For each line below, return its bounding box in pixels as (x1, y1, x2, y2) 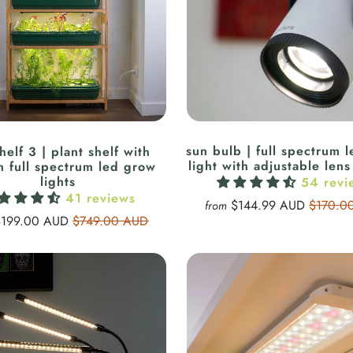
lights (40, 172, 76, 191)
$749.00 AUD (72, 211, 149, 230)
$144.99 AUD (230, 196, 309, 215)
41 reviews (65, 188, 136, 207)
